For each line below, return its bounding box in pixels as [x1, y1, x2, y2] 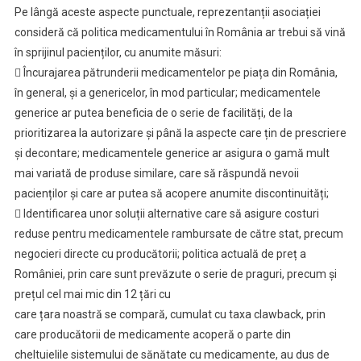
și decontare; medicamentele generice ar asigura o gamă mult [14, 147, 330, 160]
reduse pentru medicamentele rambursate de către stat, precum [14, 227, 343, 240]
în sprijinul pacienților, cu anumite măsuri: [14, 46, 222, 59]
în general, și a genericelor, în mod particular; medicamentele [14, 86, 321, 99]
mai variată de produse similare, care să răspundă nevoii [14, 167, 299, 180]
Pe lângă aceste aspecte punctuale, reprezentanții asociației [14, 6, 321, 19]
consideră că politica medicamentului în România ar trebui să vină [14, 26, 346, 39]
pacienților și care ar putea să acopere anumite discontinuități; [14, 187, 329, 200]
